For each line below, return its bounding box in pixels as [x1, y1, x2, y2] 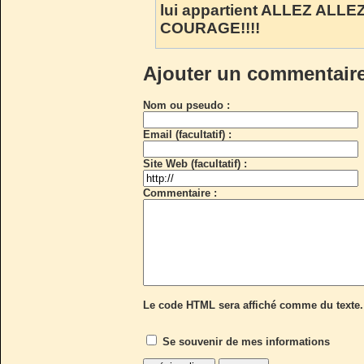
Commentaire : [143, 186, 217, 199]
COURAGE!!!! [160, 19, 260, 37]
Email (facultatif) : [143, 128, 232, 141]
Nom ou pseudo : [143, 98, 230, 111]
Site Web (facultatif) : [143, 157, 247, 170]
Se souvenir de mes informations [162, 335, 330, 348]
